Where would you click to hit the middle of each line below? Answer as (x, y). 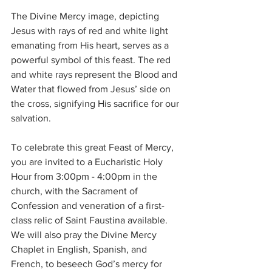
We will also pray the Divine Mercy (85, 235)
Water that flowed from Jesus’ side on (92, 89)
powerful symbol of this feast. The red (92, 60)
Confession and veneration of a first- (88, 206)
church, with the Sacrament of (76, 191)
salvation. (31, 118)
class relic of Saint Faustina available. (90, 220)
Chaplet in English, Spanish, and (80, 250)
